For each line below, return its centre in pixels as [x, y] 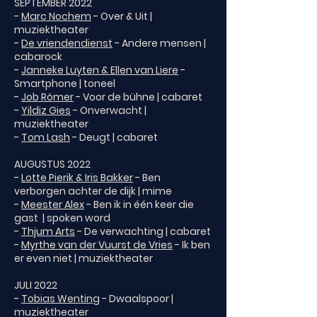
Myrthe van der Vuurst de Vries [97, 245]
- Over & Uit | [122, 16]
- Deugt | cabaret [114, 137]
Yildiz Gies [46, 110]
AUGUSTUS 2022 [52, 164]
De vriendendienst [67, 43]
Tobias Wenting [60, 299]
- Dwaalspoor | [137, 299]
